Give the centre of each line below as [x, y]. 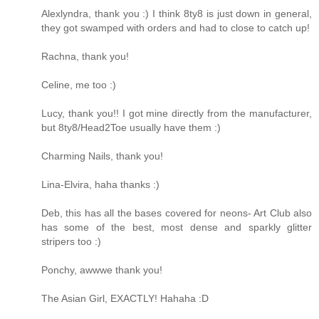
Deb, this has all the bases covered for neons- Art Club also [177, 213]
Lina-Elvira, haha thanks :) [100, 184]
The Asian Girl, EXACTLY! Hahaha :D [125, 298]
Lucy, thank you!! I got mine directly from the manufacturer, [177, 113]
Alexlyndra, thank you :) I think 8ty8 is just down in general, [177, 13]
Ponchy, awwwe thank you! [102, 270]
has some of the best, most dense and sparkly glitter [177, 227]
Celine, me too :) [79, 84]
